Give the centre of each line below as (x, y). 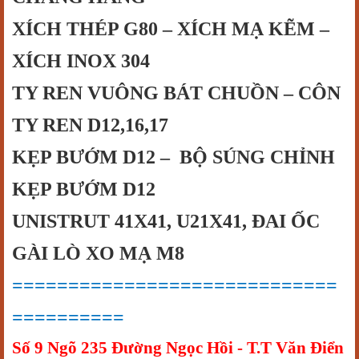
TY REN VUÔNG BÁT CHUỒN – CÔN (176, 93)
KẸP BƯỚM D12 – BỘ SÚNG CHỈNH (173, 157)
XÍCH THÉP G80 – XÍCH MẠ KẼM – (171, 29)
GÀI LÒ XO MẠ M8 (98, 253)
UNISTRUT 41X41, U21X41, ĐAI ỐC (166, 221)
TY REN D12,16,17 (90, 125)
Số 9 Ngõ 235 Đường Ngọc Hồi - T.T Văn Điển (178, 348)
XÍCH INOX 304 (81, 61)
